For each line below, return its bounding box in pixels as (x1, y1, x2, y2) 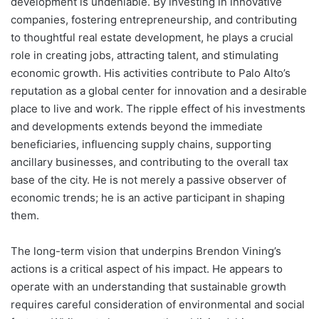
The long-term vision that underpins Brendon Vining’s (11, 244, 281, 258)
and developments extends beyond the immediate (11, 120, 263, 134)
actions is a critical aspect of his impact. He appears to (11, 262, 283, 276)
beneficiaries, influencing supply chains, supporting (11, 137, 271, 152)
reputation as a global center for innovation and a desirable (11, 84, 307, 98)
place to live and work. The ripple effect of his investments (11, 102, 305, 116)
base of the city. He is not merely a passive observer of (11, 173, 286, 187)
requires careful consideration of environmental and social (11, 298, 305, 312)
